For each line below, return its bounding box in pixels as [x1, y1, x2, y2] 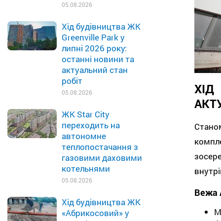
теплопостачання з [62, 141, 138, 152]
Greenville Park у [62, 32, 125, 43]
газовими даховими [62, 152, 142, 163]
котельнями [62, 163, 110, 174]
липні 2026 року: [62, 42, 127, 54]
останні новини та [62, 53, 134, 65]
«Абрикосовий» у [62, 207, 129, 219]
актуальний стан [62, 64, 128, 75]
